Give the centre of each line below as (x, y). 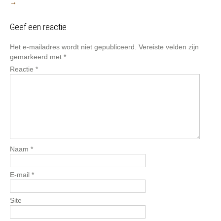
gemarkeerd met (37, 57)
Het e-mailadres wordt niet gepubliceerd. (73, 47)
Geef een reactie (38, 27)
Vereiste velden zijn (169, 47)
